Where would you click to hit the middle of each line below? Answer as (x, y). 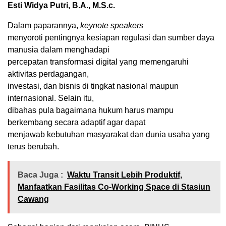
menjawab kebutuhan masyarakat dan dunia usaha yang (109, 134)
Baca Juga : (40, 175)
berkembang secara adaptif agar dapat (76, 122)
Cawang (33, 199)
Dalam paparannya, (44, 25)
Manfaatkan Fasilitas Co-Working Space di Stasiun (114, 187)
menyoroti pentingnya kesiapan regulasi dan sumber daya (111, 37)
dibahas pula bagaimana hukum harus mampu (91, 110)
